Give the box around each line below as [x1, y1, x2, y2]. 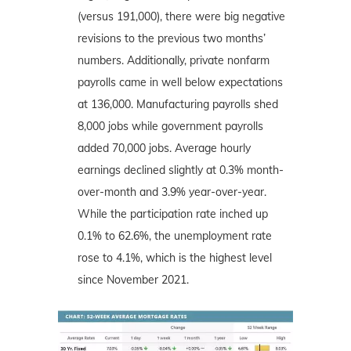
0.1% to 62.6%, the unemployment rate [78, 228, 272, 243]
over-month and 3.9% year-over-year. [78, 184, 266, 199]
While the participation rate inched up [78, 206, 268, 221]
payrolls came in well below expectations [78, 74, 283, 89]
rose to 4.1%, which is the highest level [78, 250, 272, 265]
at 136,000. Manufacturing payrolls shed [78, 96, 278, 111]
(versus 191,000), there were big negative [78, 9, 285, 24]
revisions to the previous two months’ [78, 31, 266, 45]
